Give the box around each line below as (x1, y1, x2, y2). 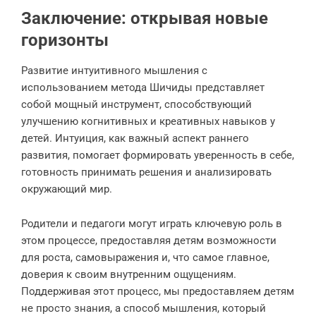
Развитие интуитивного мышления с (21, 64, 207, 77)
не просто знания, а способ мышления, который (21, 302, 266, 315)
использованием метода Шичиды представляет (21, 81, 265, 94)
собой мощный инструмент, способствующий (21, 98, 252, 111)
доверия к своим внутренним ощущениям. (21, 268, 236, 281)
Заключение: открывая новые (21, 8, 268, 28)
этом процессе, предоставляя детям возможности (21, 234, 276, 247)
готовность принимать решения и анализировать (21, 166, 272, 178)
